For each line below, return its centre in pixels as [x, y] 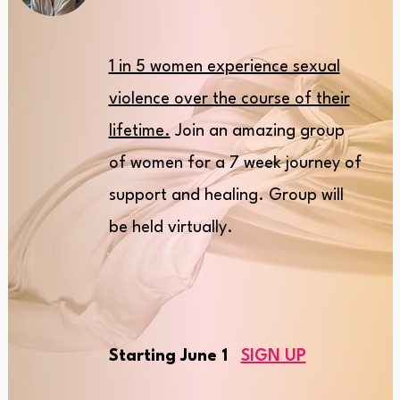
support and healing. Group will [226, 196]
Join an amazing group [257, 131]
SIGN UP [273, 356]
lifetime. [139, 131]
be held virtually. [171, 228]
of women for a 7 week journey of [235, 163]
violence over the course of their [229, 99]
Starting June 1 [175, 356]
